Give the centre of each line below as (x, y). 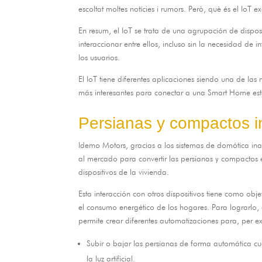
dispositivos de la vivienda (123, 172)
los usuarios (98, 57)
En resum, (96, 30)
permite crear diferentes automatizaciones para (158, 220)
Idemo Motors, (105, 145)
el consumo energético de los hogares (143, 207)
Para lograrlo (235, 207)
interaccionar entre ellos (118, 44)
